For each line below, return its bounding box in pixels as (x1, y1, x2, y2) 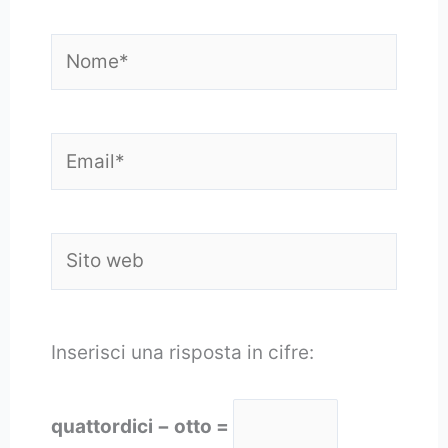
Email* (49, 133, 109, 157)
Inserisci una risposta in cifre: (50, 340, 314, 364)
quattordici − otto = (50, 415, 233, 439)
